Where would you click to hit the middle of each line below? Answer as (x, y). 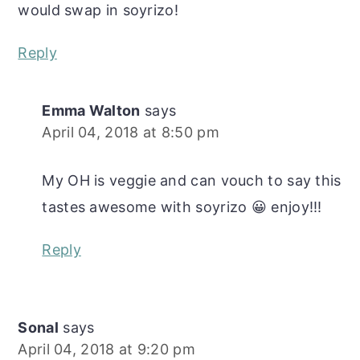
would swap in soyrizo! (98, 10)
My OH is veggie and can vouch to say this (192, 181)
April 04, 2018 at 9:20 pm (106, 350)
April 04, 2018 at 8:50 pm (131, 133)
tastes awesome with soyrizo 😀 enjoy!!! (182, 207)
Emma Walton (91, 111)
